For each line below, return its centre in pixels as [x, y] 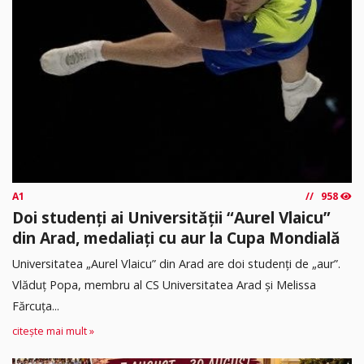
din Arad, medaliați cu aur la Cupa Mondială [176, 237]
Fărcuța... [36, 306]
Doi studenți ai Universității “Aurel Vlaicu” [171, 217]
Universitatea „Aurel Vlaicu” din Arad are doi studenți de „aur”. [176, 264]
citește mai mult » [53, 331]
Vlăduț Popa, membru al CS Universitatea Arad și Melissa [164, 285]
